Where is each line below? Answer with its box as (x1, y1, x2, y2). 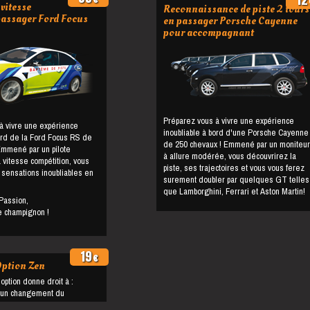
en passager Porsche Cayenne (163, 13, 298, 28)
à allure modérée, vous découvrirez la (163, 147, 296, 164)
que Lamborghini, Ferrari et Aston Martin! (163, 183, 305, 199)
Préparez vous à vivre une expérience (163, 112, 294, 129)
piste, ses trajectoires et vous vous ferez (163, 159, 304, 176)
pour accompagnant (163, 25, 254, 40)
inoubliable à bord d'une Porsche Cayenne (163, 124, 309, 140)
